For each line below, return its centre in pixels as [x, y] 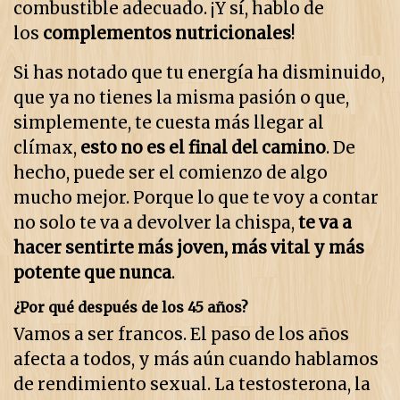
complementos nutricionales [167, 34]
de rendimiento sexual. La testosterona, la [192, 385]
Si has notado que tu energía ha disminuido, [199, 73]
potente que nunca [92, 273]
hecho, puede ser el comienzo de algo [171, 173]
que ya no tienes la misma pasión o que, [181, 98]
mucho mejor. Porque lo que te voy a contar [196, 198]
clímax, [47, 148]
